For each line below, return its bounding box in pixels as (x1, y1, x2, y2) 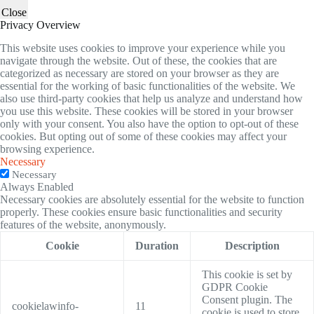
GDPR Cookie (202, 281, 268, 294)
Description (224, 240, 280, 252)
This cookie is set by (202, 268, 292, 281)
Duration (135, 240, 179, 252)
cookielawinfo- (12, 300, 78, 313)
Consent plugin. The (202, 294, 292, 306)
